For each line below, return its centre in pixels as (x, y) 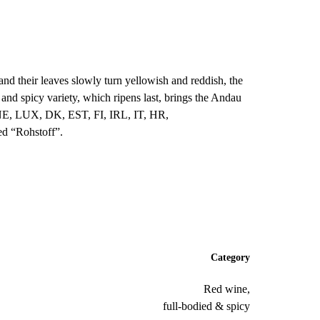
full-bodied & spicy (206, 306)
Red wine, (227, 289)
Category (230, 257)
